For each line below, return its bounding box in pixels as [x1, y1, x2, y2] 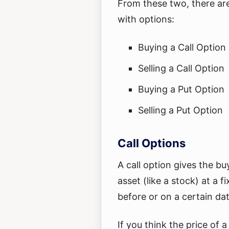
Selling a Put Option [138, 105, 223, 116]
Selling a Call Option [138, 63, 224, 74]
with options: [118, 14, 174, 25]
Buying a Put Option [138, 84, 224, 95]
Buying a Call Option [138, 42, 226, 53]
